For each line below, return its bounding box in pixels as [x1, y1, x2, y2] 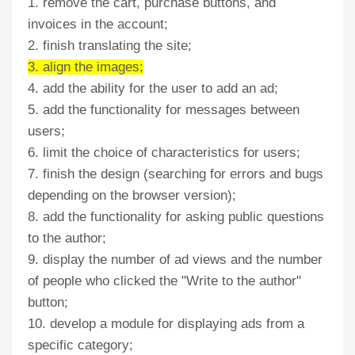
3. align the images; [28, 59, 143, 74]
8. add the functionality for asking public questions [28, 209, 324, 224]
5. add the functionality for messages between [28, 102, 300, 117]
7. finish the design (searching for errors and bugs [28, 166, 323, 181]
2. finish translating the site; [28, 38, 192, 53]
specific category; [28, 338, 133, 353]
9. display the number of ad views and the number [28, 252, 323, 267]
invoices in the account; [28, 17, 168, 32]
